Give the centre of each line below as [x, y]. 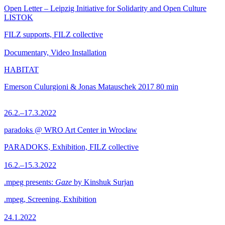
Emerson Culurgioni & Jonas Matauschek [70, 87]
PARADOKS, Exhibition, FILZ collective [71, 147]
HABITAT [21, 70]
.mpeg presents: [30, 182]
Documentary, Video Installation [55, 52]
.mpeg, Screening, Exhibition [50, 199]
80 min [167, 87]
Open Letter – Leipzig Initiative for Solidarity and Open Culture [105, 8]
